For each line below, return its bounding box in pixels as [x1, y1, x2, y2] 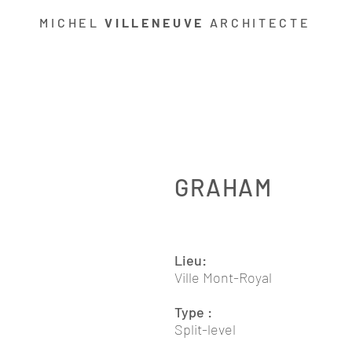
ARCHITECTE [204, 15, 311, 30]
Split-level [174, 321, 236, 338]
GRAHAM [174, 173, 272, 201]
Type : [174, 303, 215, 321]
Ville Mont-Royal [174, 269, 272, 286]
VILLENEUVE [104, 15, 205, 30]
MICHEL [39, 15, 105, 30]
